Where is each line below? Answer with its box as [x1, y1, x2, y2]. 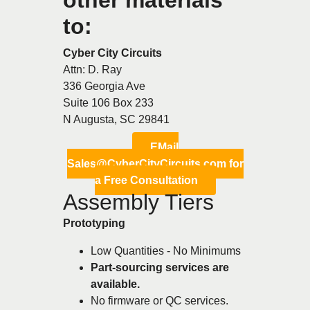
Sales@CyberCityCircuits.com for [66, 157, 244, 170]
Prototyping [63, 217, 125, 229]
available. [91, 277, 140, 290]
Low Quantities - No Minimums [91, 244, 241, 257]
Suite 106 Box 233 [63, 96, 154, 109]
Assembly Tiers [63, 189, 214, 215]
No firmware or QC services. [91, 294, 228, 307]
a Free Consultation [94, 174, 198, 186]
